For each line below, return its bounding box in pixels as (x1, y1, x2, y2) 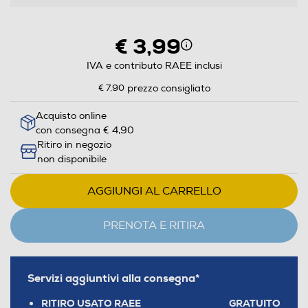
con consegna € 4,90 (36, 124, 134, 136)
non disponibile (37, 153, 107, 165)
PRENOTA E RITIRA (103, 218, 205, 232)
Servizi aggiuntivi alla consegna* (27, 270, 200, 285)
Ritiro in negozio (37, 138, 111, 151)
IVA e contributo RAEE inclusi (86, 59, 222, 71)
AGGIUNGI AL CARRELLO (87, 184, 221, 198)
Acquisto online (36, 109, 107, 122)
